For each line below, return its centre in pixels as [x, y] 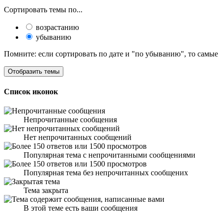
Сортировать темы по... [43, 10]
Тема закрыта [46, 190]
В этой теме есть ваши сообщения [81, 208]
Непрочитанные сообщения [70, 119]
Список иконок [31, 91]
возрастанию [56, 27]
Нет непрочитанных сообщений [78, 137]
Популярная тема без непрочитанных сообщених [106, 172]
